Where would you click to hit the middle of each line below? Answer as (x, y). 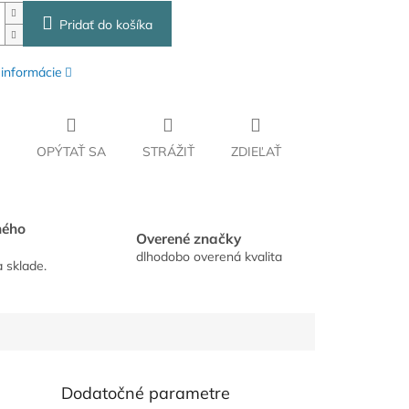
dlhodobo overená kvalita (209, 256)
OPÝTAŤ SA (71, 152)
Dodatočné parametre (146, 393)
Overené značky (189, 238)
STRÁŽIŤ (168, 152)
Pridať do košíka (105, 25)
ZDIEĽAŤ (256, 152)
